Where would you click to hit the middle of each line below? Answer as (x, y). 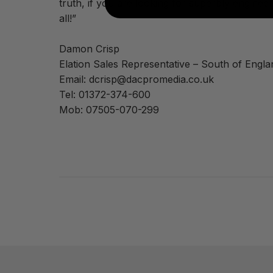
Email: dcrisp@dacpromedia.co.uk (136, 79)
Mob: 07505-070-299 (109, 109)
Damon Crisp (89, 48)
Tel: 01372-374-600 (105, 94)
